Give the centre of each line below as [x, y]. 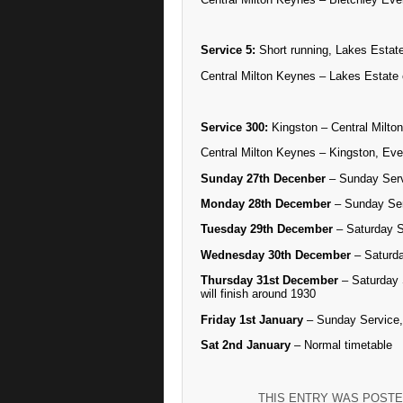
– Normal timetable [341, 345]
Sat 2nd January [246, 345]
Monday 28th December [266, 204]
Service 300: [234, 127]
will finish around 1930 [258, 294]
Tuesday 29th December [267, 229]
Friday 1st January [252, 319]
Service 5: [228, 50]
